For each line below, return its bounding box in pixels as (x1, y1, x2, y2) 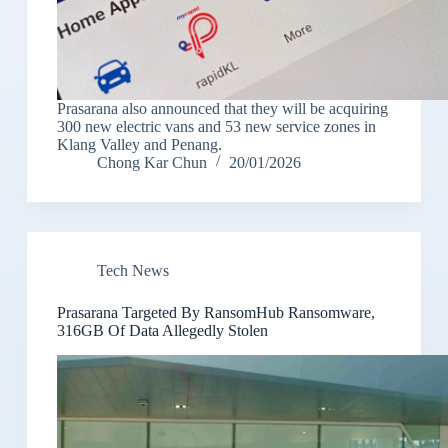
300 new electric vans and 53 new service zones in (56, 118, 376, 136)
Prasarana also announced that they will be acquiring (56, 100, 388, 118)
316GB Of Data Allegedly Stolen (56, 322, 268, 340)
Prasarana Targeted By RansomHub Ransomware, (56, 304, 375, 322)
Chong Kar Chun (96, 154, 207, 172)
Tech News (96, 262, 169, 280)
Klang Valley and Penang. (56, 136, 222, 154)
